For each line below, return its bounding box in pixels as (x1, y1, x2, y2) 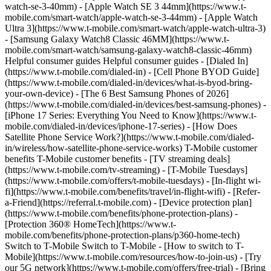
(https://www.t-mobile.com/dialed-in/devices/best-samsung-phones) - (5, 99, 266, 109)
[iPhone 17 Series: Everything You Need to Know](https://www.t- (5, 110, 256, 120)
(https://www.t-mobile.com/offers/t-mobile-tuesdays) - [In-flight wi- (5, 175, 261, 186)
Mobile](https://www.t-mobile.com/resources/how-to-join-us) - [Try (5, 252, 261, 262)
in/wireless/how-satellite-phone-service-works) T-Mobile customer (5, 143, 257, 153)
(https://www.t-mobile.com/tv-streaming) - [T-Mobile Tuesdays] (5, 165, 247, 175)
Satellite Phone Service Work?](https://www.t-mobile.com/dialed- (5, 132, 254, 142)
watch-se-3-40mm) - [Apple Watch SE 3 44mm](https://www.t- (5, 1, 246, 11)
